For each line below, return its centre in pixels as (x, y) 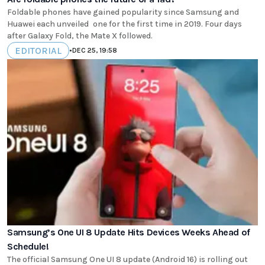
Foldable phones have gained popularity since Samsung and (123, 12)
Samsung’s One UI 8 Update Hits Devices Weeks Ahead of (129, 232)
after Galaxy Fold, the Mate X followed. (80, 35)
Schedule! (28, 247)
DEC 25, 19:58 (95, 51)
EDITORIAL (38, 50)
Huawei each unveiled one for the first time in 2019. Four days (125, 24)
